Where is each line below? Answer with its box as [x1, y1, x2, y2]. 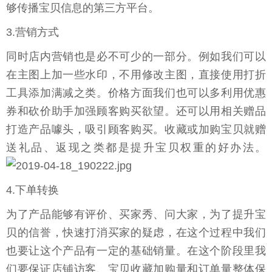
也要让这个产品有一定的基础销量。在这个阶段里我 [6, 245, 266, 257]
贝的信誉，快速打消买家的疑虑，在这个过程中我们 [6, 226, 266, 239]
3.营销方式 [6, 26, 59, 39]
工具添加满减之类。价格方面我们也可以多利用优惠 [6, 87, 266, 100]
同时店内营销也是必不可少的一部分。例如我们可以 [6, 50, 266, 63]
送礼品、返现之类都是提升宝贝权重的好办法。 [6, 141, 266, 154]
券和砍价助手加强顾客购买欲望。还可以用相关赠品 [6, 105, 266, 118]
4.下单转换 [6, 184, 59, 197]
